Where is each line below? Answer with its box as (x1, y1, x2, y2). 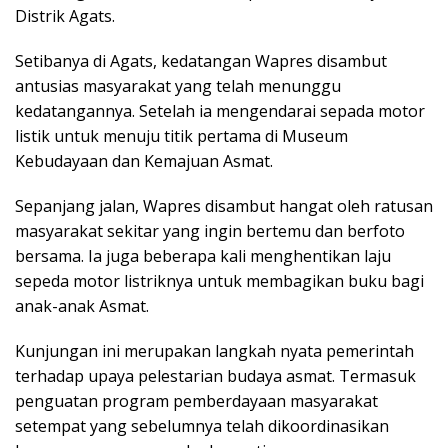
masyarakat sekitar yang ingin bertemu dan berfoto (15, 220, 405, 243)
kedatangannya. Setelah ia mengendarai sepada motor (15, 100, 425, 123)
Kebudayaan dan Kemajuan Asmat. (15, 150, 273, 173)
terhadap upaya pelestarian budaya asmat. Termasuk (15, 365, 416, 388)
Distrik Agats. (15, 5, 115, 28)
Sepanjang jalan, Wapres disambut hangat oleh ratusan (15, 195, 433, 218)
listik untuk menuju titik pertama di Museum (15, 125, 348, 148)
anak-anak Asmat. (15, 295, 149, 318)
